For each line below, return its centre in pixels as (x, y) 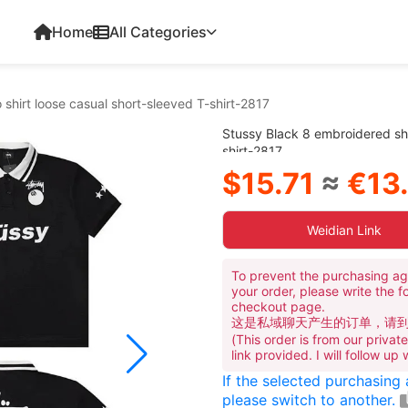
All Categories (158, 32)
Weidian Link (345, 230)
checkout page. (278, 306)
